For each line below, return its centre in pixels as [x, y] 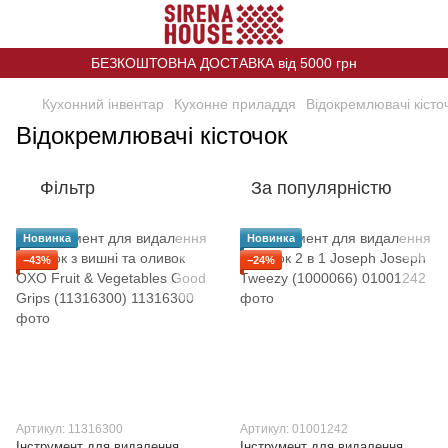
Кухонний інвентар [103, 104]
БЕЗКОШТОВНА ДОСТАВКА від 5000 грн [224, 63]
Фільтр [67, 188]
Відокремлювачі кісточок [152, 135]
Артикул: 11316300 [69, 428]
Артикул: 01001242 [294, 428]
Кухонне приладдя [235, 104]
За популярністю [321, 188]
